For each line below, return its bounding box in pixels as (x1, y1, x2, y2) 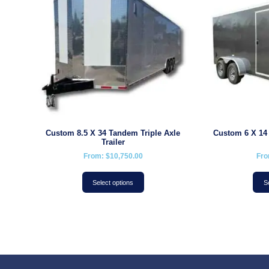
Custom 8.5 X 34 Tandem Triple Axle (46, 128, 181, 138)
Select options (92, 178, 134, 186)
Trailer (101, 138, 125, 147)
